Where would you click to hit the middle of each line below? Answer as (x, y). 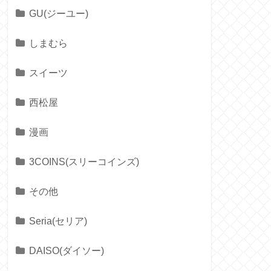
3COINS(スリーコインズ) (84, 162)
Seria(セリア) (58, 221)
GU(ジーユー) (59, 14)
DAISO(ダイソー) (67, 251)
